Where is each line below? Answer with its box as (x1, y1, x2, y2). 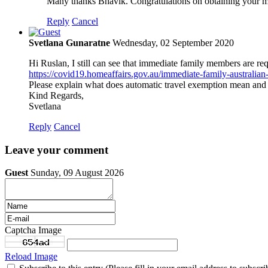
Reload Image (5, 251, 57, 262)
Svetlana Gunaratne (29, 37, 110, 48)
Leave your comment (5, 143, 108, 156)
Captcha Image (5, 225, 62, 236)
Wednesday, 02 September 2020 (112, 37, 234, 48)
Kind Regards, (29, 90, 84, 100)
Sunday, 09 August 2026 (31, 167, 124, 178)
